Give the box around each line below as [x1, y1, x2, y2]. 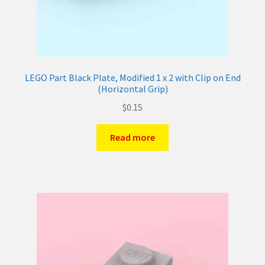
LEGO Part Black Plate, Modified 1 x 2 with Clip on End [24, 72, 241, 84]
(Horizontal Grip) [97, 83, 168, 95]
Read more [110, 131, 155, 143]
